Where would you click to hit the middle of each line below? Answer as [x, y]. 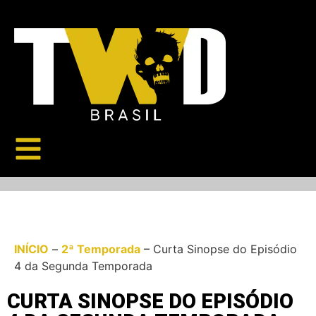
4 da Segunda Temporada [83, 266]
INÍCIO [31, 249]
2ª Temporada [101, 249]
